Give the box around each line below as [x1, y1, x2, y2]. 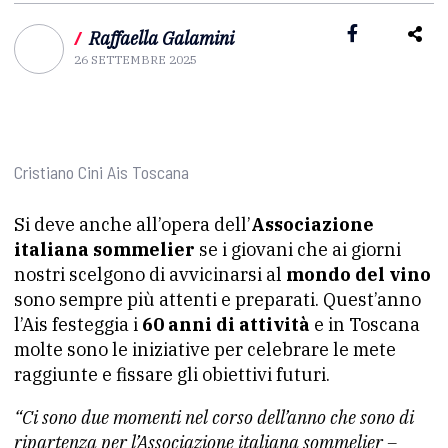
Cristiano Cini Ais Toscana [14, 161, 189, 183]
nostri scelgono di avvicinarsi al [14, 263, 286, 286]
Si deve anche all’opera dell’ [14, 213, 251, 236]
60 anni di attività [142, 313, 310, 336]
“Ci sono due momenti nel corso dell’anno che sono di [14, 406, 414, 429]
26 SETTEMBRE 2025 [74, 52, 197, 67]
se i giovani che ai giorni [195, 238, 401, 261]
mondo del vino [286, 263, 431, 286]
